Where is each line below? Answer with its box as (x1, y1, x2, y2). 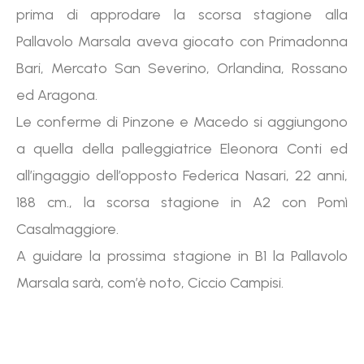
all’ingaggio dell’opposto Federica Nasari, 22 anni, (16, 167, 348, 184)
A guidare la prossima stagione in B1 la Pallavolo (16, 247, 348, 265)
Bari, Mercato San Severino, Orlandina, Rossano (16, 59, 348, 77)
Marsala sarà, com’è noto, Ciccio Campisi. (16, 274, 284, 292)
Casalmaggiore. (16, 220, 119, 238)
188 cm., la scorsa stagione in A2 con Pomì (16, 193, 348, 211)
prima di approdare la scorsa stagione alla (16, 6, 348, 24)
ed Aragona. (16, 86, 97, 104)
